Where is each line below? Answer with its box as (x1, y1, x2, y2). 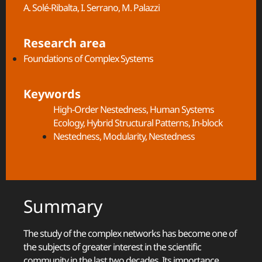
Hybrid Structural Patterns (87, 116, 188, 129)
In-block (192, 116, 223, 129)
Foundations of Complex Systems (23, 51, 153, 65)
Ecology (53, 116, 83, 129)
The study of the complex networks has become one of (23, 226, 237, 240)
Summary (23, 194, 102, 218)
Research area (23, 35, 106, 51)
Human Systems (150, 102, 214, 116)
